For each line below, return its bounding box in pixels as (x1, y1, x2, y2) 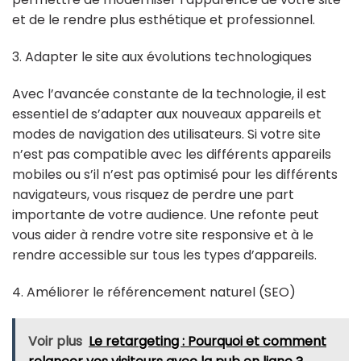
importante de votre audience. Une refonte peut (12, 205, 319, 224)
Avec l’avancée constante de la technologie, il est (12, 84, 326, 103)
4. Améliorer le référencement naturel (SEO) (12, 282, 296, 301)
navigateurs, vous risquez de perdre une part (12, 185, 294, 204)
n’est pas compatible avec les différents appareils (12, 144, 331, 164)
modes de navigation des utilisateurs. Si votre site (12, 124, 321, 143)
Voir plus (28, 332, 82, 351)
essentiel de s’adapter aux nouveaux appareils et (12, 104, 322, 123)
